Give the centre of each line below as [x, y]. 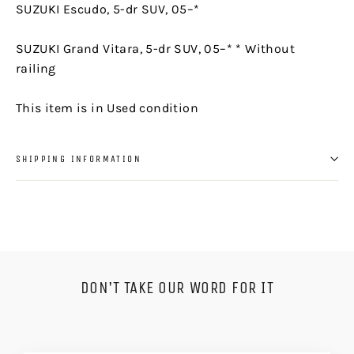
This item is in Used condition [107, 107]
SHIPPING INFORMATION [79, 158]
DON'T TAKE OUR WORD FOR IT [177, 287]
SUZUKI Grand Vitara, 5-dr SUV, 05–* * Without [155, 48]
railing [36, 68]
